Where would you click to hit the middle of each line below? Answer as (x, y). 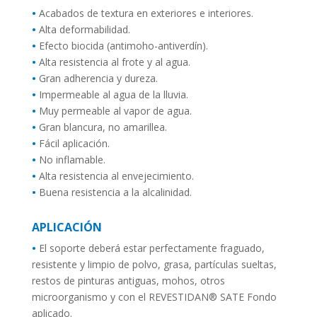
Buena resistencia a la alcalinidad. (114, 192)
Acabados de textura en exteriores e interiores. (144, 13)
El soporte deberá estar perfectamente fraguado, (150, 248)
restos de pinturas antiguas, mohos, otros (128, 280)
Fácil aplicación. (73, 143)
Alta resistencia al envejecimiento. (115, 175)
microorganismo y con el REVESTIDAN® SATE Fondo (154, 296)
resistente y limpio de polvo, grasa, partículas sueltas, (154, 264)
